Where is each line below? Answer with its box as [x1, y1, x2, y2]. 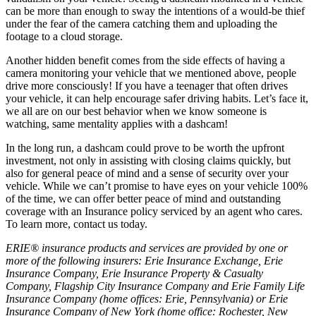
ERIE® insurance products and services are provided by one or [6, 242, 288, 255]
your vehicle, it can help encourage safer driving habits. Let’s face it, [6, 92, 308, 105]
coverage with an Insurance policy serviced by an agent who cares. [6, 205, 303, 218]
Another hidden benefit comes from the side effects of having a [6, 54, 285, 67]
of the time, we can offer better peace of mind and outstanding [6, 193, 281, 205]
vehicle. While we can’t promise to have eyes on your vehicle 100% [6, 180, 308, 193]
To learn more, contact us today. [6, 218, 147, 231]
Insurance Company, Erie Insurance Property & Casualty [6, 267, 263, 280]
